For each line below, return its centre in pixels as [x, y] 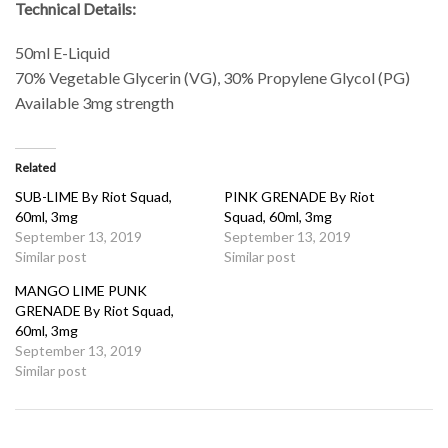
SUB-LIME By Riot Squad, [93, 197]
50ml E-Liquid [62, 52]
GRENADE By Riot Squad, [94, 311]
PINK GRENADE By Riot [299, 197]
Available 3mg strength [94, 102]
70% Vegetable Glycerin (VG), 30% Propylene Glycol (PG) [212, 77]
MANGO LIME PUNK [81, 291]
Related [35, 168]
